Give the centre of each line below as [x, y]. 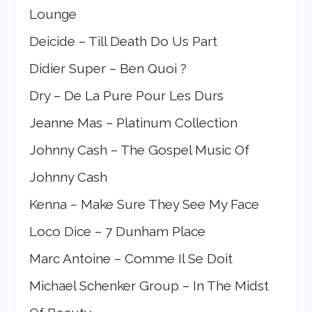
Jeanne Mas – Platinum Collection [134, 122]
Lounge [53, 14]
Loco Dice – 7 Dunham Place [118, 231]
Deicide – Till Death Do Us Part [124, 41]
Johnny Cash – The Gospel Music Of [140, 149]
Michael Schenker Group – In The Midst [149, 285]
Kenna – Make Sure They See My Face [145, 204]
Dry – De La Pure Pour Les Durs [127, 95]
